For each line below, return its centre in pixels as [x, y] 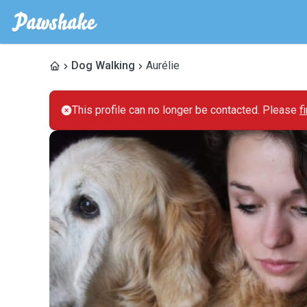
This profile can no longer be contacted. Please [186, 110]
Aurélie [163, 65]
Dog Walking [103, 65]
